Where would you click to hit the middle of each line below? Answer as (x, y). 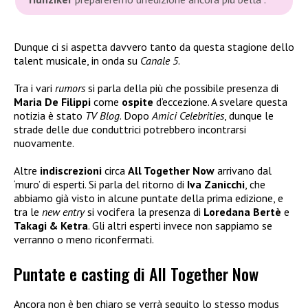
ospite (139, 102)
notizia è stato (49, 116)
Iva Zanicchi (216, 185)
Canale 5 (159, 61)
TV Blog (102, 116)
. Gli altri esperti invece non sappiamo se (180, 226)
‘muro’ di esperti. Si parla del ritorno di (100, 185)
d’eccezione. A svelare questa (222, 102)
